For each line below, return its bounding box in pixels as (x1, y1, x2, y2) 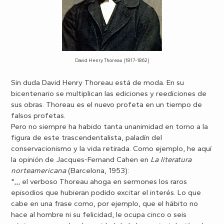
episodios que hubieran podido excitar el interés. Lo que (11, 187, 201, 197)
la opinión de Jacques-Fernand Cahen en (11, 154, 151, 164)
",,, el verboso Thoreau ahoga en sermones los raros (11, 176, 187, 186)
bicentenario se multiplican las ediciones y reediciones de (11, 88, 207, 98)
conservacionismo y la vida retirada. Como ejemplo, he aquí (11, 143, 212, 153)
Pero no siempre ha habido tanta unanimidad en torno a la (11, 121, 208, 131)
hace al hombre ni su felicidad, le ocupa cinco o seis (11, 209, 187, 219)
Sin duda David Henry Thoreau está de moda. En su (11, 77, 184, 87)
